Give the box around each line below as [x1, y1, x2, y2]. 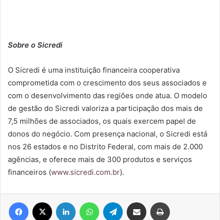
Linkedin [75, 197, 101, 206]
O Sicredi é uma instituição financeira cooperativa [8, 65, 180, 75]
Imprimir [169, 197, 193, 206]
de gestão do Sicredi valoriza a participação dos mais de [8, 103, 203, 113]
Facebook [28, 197, 58, 206]
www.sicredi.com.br [51, 167, 120, 177]
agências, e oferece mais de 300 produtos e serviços [8, 154, 192, 164]
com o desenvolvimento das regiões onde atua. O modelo [8, 90, 207, 100]
